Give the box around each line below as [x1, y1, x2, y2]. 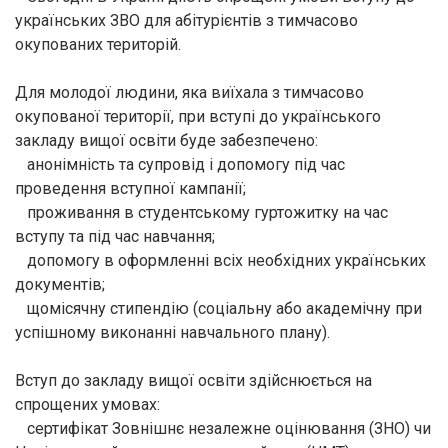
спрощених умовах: [15, 395, 160, 414]
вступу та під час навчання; [15, 227, 215, 246]
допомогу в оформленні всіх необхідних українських [15, 251, 426, 270]
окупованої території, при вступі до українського [15, 107, 381, 126]
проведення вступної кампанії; [15, 179, 246, 198]
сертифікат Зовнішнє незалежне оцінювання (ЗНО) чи [15, 419, 431, 438]
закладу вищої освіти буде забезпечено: [15, 131, 318, 150]
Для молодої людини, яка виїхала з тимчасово [15, 83, 364, 102]
